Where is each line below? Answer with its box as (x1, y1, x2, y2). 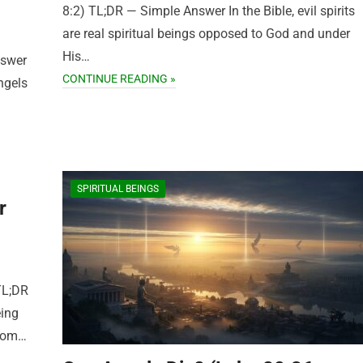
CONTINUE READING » (62, 72, 176, 85)
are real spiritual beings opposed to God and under (62, 26, 350, 41)
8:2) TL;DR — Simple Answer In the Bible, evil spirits (62, 3, 355, 19)
